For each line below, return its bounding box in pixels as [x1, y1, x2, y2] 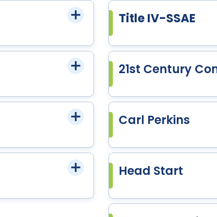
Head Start [119, 163, 183, 179]
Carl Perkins [119, 112, 190, 128]
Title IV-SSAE [119, 10, 196, 26]
